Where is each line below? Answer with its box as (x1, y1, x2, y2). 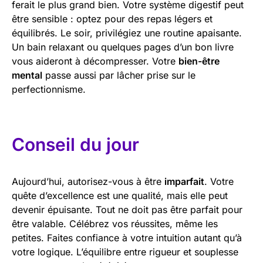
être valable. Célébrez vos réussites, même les (12, 217, 218, 230)
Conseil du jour (12, 133, 139, 155)
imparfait (164, 175, 204, 187)
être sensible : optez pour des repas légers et (12, 12, 213, 25)
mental (12, 69, 42, 81)
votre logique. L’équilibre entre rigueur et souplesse (12, 245, 238, 258)
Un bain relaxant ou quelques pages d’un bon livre (12, 41, 234, 53)
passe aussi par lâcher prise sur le (42, 69, 195, 81)
